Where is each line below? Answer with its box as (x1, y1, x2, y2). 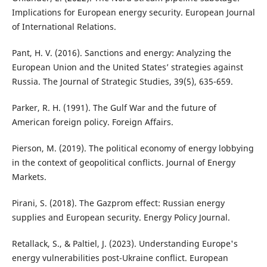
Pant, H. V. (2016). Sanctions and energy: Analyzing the (11, 46, 231, 58)
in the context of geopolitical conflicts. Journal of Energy (11, 156, 235, 168)
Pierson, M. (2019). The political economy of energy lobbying (11, 142, 254, 154)
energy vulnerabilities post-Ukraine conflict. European (11, 252, 228, 263)
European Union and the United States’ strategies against (11, 61, 243, 73)
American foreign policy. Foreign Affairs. (11, 116, 173, 128)
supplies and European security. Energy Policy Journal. (11, 211, 230, 223)
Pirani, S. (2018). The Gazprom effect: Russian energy (11, 197, 225, 209)
